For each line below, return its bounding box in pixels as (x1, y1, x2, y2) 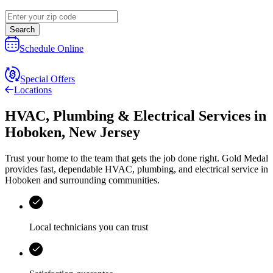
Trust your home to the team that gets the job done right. (5, 153, 222, 164)
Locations (14, 85, 52, 96)
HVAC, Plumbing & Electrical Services (5, 108, 250, 124)
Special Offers (20, 74, 75, 85)
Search (10, 25, 35, 35)
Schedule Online (19, 43, 83, 54)
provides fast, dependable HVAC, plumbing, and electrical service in (5, 164, 268, 175)
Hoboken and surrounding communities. (5, 175, 160, 186)
